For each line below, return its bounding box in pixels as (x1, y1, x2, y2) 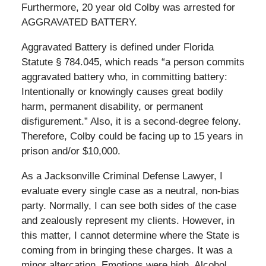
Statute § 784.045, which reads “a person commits (21, 56, 245, 68)
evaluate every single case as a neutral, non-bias (21, 185, 239, 197)
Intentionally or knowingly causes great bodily (21, 86, 223, 98)
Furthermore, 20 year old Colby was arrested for (21, 2, 235, 14)
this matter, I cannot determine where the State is (21, 230, 240, 242)
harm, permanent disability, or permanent (21, 101, 203, 113)
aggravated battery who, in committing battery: (21, 71, 227, 83)
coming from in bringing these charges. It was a (21, 245, 232, 256)
